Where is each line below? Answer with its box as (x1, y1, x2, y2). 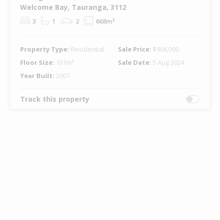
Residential (70, 45, 104, 54)
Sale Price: (117, 45, 153, 54)
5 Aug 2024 (152, 58, 184, 67)
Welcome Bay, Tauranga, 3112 (20, 2, 126, 12)
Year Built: (20, 71, 56, 81)
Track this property (20, 94, 89, 104)
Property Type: (20, 45, 71, 54)
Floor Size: (20, 58, 56, 67)
